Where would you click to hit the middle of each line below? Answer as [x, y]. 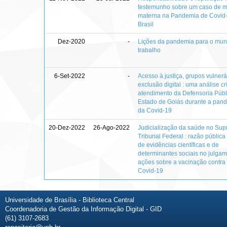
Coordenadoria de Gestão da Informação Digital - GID [83, 209]
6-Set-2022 [70, 76]
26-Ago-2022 [112, 128]
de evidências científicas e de [179, 145]
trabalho [149, 50]
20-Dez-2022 [67, 128]
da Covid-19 [155, 110]
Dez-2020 [72, 42]
